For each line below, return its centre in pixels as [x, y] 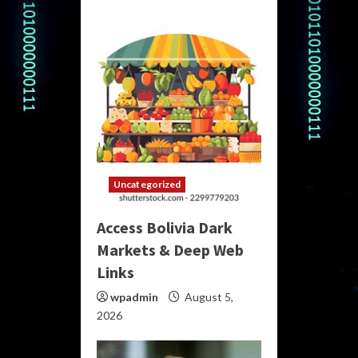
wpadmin [134, 296]
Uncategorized [147, 184]
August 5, [208, 296]
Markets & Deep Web [170, 249]
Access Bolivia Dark [165, 227]
